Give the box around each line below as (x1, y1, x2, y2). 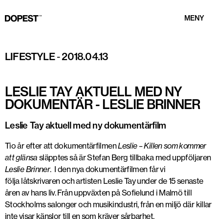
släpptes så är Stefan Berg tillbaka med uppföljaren (39, 153, 211, 162)
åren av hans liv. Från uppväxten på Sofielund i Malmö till (5, 188, 192, 197)
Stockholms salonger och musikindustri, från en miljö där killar (5, 199, 212, 209)
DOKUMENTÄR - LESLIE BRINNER (5, 96, 200, 112)
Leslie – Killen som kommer (118, 141, 206, 151)
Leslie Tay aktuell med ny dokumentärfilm (5, 120, 166, 131)
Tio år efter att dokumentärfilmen (5, 141, 118, 151)
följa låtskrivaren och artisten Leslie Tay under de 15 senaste (5, 176, 203, 186)
